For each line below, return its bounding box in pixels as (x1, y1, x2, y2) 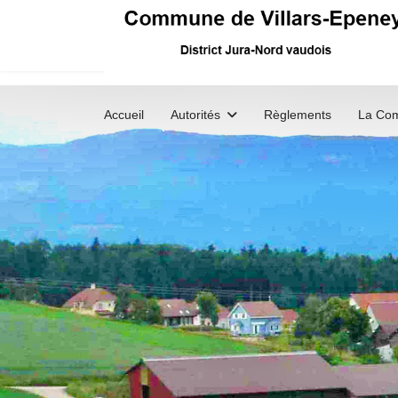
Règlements (264, 107, 331, 122)
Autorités (171, 107, 220, 122)
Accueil (104, 107, 144, 122)
